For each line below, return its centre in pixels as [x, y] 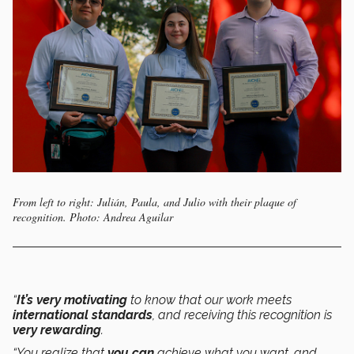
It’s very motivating [72, 300]
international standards [83, 315]
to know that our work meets [209, 300]
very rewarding [57, 330]
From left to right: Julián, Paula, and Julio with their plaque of [154, 202]
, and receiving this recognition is [242, 315]
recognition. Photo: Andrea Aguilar [93, 217]
